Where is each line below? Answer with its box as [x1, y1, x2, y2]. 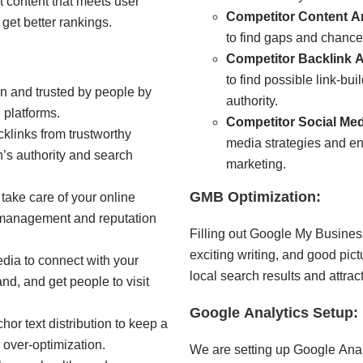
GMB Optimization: [190, 189, 321, 206]
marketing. [226, 157, 286, 172]
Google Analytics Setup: [190, 305, 358, 322]
